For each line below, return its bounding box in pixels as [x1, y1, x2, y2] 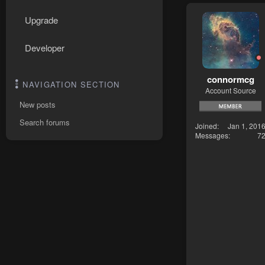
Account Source [205, 85, 256, 95]
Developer [25, 41, 64, 54]
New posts [20, 99, 56, 110]
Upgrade [25, 14, 58, 26]
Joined [195, 120, 217, 131]
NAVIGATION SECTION [22, 79, 120, 90]
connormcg [206, 72, 254, 86]
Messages [195, 130, 228, 140]
